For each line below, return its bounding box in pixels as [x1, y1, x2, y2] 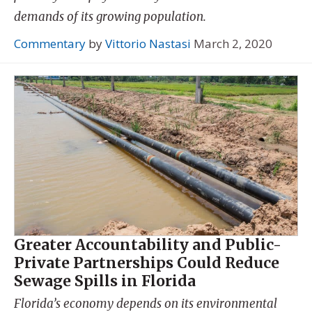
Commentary [14, 36, 86, 52]
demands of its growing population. [14, 8, 206, 24]
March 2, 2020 [194, 36, 272, 52]
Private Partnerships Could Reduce [14, 253, 279, 272]
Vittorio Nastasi [105, 36, 191, 52]
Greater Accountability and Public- [14, 235, 281, 254]
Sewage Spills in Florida [14, 271, 196, 290]
